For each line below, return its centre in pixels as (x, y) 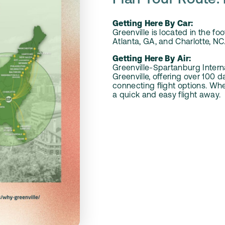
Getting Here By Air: (152, 60)
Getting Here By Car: (153, 24)
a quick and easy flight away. (167, 96)
